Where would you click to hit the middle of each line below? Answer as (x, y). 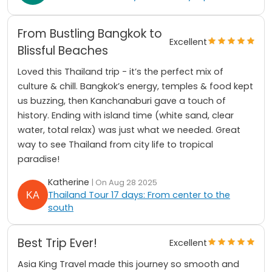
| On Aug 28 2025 (124, 182)
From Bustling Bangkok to (90, 33)
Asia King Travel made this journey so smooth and (128, 264)
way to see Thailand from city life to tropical (115, 144)
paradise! (39, 159)
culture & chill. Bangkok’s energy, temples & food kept (135, 86)
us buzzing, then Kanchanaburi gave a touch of (122, 100)
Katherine (70, 182)
